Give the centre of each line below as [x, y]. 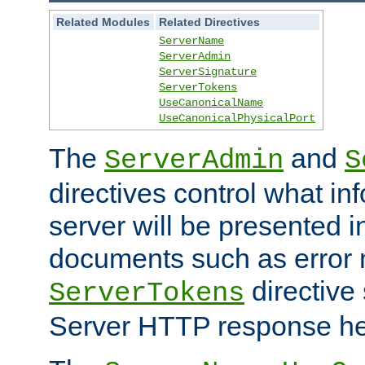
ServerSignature [208, 71]
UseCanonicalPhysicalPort [237, 118]
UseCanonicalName [211, 102]
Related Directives [210, 22]
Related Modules [103, 22]
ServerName [192, 40]
